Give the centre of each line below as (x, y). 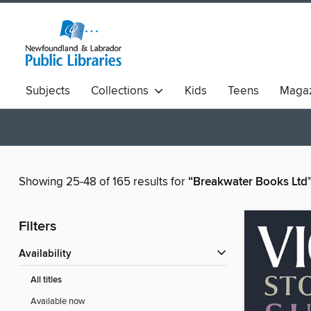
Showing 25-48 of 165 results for (103, 182)
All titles (46, 280)
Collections (123, 91)
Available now (58, 302)
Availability (49, 254)
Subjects (48, 91)
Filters (37, 227)
